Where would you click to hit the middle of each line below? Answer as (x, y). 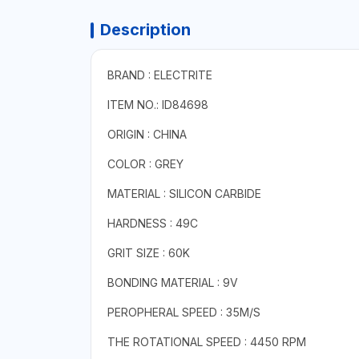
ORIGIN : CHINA (147, 134)
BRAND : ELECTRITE (159, 75)
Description (145, 29)
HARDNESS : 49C (152, 223)
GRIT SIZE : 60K (148, 252)
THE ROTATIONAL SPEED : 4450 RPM (206, 341)
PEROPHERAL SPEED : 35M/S (184, 312)
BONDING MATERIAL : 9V (172, 282)
